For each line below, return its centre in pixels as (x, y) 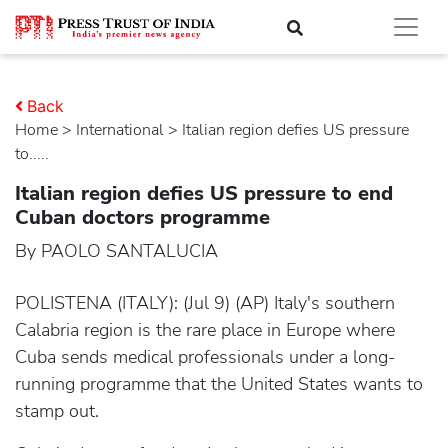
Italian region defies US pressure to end (204, 193)
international (122, 130)
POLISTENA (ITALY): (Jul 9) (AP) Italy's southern (205, 303)
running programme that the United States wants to (219, 384)
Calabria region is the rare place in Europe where (205, 330)
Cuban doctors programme (142, 217)
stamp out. (57, 411)
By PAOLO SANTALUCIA (116, 251)
